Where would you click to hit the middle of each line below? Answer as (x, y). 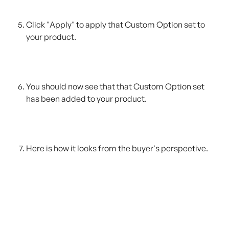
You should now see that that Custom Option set (116, 86)
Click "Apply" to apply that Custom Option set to (116, 25)
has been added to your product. (86, 98)
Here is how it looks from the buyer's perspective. (117, 148)
